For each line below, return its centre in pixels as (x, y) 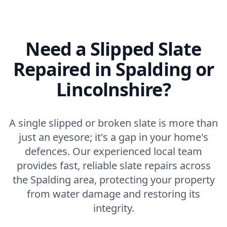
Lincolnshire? (113, 90)
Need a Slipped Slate (113, 49)
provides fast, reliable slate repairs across (113, 166)
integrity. (113, 208)
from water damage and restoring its (113, 194)
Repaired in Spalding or (113, 69)
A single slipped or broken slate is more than (113, 123)
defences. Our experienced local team (113, 152)
